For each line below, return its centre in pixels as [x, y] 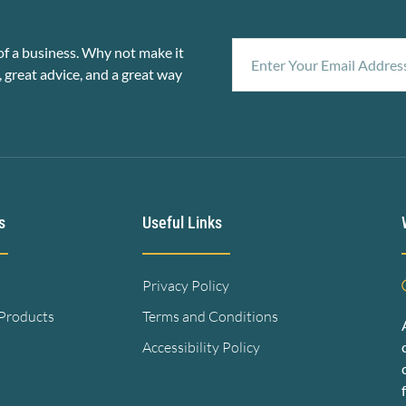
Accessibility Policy [201, 347]
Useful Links [182, 222]
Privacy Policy [185, 285]
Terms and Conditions [210, 316]
